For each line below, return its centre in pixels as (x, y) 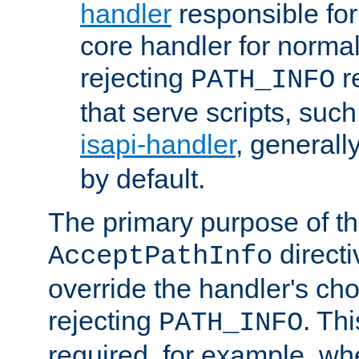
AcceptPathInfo (160, 257)
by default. (143, 179)
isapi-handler (158, 145)
